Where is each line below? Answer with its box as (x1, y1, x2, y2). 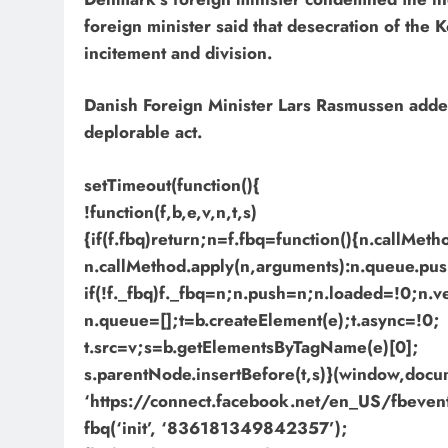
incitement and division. (84, 40, 272, 65)
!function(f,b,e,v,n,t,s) (84, 199, 257, 224)
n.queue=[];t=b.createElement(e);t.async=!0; (84, 307, 440, 332)
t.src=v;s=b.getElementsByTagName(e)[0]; (84, 334, 419, 359)
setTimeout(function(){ (84, 172, 260, 197)
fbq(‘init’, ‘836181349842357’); (84, 415, 348, 440)
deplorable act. (84, 120, 202, 145)
